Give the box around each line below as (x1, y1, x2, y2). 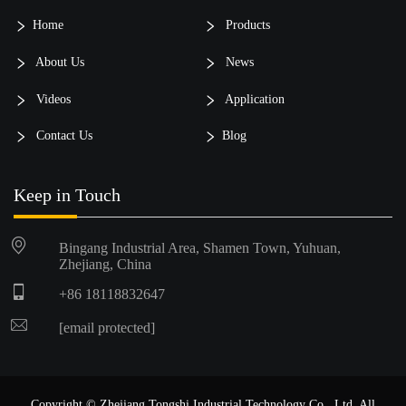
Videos (33, 92, 71, 106)
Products (221, 18, 270, 33)
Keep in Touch (14, 185, 121, 206)
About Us (33, 55, 84, 70)
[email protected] (59, 320, 155, 336)
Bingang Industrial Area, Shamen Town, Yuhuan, (59, 240, 341, 256)
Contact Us (33, 129, 92, 143)
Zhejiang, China (59, 256, 151, 273)
